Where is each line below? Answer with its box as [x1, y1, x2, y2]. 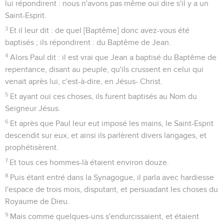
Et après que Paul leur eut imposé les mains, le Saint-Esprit [10, 119, 214, 127]
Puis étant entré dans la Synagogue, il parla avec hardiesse [10, 173, 214, 181]
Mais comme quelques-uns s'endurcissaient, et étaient [10, 212, 199, 220]
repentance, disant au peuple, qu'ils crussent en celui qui [5, 65, 203, 73]
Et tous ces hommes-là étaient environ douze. [9, 158, 169, 166]
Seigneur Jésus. [5, 104, 60, 112]
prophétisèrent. [5, 143, 58, 151]
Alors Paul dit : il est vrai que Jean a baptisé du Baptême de [10, 53, 217, 61]
